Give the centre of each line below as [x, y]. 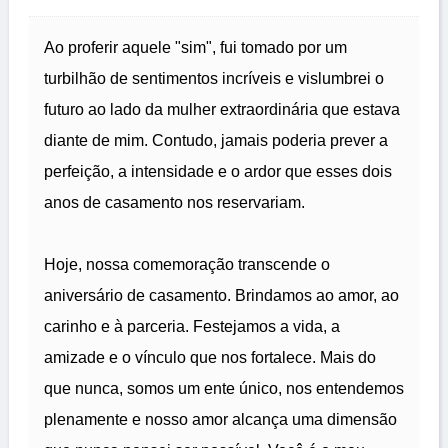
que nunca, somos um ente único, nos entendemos [224, 389]
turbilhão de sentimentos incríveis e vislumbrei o [214, 79]
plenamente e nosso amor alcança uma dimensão [220, 420]
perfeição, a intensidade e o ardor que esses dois [218, 172]
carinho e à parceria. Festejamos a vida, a [192, 327]
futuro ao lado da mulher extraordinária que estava [222, 110]
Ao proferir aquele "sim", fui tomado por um [195, 48]
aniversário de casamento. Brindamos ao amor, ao [221, 296]
